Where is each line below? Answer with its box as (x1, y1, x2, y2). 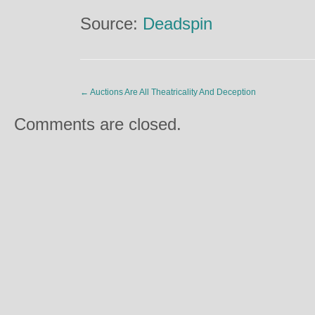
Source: (80, 14, 143, 33)
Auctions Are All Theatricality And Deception (89, 87, 256, 97)
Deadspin (143, 14, 212, 33)
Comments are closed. (14, 115, 181, 134)
